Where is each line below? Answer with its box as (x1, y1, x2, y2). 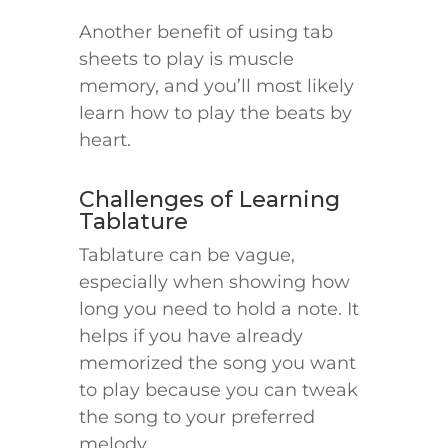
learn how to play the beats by (79, 102, 352, 125)
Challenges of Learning (79, 186, 340, 214)
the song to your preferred (79, 406, 315, 429)
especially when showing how (79, 271, 350, 294)
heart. (79, 129, 136, 152)
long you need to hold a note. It (79, 298, 359, 321)
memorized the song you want (79, 352, 356, 375)
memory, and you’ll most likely (79, 75, 354, 98)
